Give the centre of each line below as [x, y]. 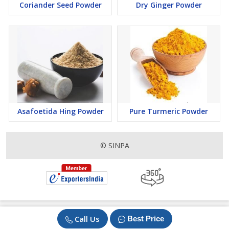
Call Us [87, 219]
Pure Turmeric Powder [169, 111]
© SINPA [114, 146]
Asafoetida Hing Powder [60, 111]
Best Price [145, 219]
